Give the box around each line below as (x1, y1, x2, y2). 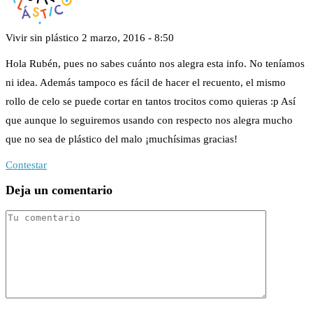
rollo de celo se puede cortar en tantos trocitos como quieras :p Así (6, 95, 296, 107)
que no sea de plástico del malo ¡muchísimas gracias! (6, 133, 238, 145)
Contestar (6, 159, 47, 170)
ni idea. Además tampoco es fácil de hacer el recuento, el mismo (6, 76, 286, 88)
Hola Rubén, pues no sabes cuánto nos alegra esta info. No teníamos (6, 57, 305, 69)
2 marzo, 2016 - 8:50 (82, 31, 174, 43)
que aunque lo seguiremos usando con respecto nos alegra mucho (6, 114, 293, 126)
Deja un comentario (6, 183, 112, 198)
